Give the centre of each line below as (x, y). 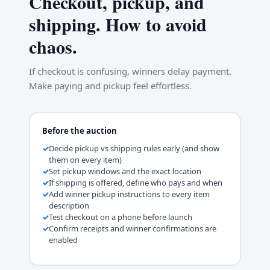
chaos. (53, 46)
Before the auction (79, 130)
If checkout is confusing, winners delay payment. (130, 71)
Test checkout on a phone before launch (120, 217)
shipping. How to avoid (118, 24)
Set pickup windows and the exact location (125, 171)
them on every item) (85, 159)
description (69, 205)
